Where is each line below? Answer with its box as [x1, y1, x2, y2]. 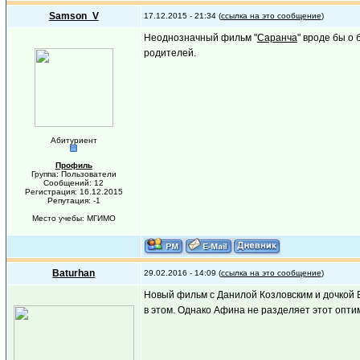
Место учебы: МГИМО [31, 214, 116, 223]
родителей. [143, 47, 196, 59]
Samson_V [48, 10, 99, 22]
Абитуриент [50, 136, 97, 145]
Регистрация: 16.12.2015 [24, 187, 123, 196]
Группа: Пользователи [31, 170, 117, 178]
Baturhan [52, 268, 96, 279]
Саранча [256, 32, 297, 43]
